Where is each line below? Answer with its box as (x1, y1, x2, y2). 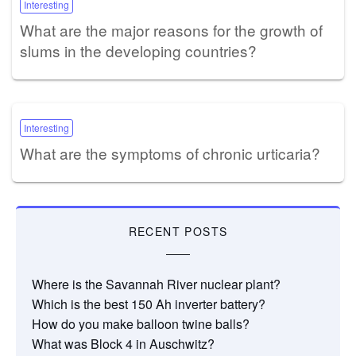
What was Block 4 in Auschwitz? (32, 334, 215, 353)
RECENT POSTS (128, 222, 228, 239)
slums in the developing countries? (20, 39, 257, 61)
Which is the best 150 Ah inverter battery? (32, 294, 265, 313)
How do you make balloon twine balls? (32, 314, 250, 333)
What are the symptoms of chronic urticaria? (20, 141, 320, 164)
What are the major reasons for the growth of (20, 18, 323, 41)
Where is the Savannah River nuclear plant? (32, 274, 281, 293)
